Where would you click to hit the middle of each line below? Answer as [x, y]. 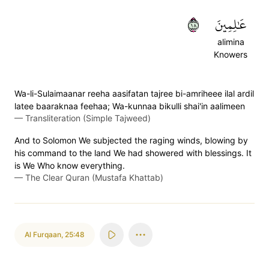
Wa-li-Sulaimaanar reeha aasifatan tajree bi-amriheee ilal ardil [134, 93]
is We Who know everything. [70, 165]
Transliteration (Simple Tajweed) [88, 118]
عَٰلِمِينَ [231, 25]
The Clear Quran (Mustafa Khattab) [94, 177]
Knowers [231, 54]
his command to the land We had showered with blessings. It [133, 153]
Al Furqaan [43, 234]
